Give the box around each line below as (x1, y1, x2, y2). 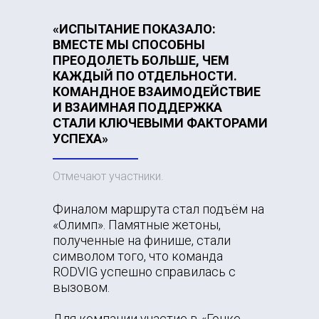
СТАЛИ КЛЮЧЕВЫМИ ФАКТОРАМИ (53, 115, 268, 131)
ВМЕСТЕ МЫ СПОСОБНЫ (53, 37, 205, 53)
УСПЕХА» (53, 131, 108, 147)
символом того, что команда (53, 249, 223, 264)
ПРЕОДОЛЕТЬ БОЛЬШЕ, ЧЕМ (53, 53, 229, 68)
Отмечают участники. (53, 169, 164, 184)
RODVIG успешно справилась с (53, 264, 236, 280)
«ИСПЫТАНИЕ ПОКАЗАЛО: (53, 21, 216, 37)
